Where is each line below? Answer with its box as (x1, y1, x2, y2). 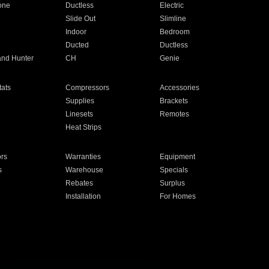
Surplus (160, 179, 186, 187)
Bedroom (160, 28, 190, 36)
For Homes (160, 192, 196, 201)
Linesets (65, 110, 93, 118)
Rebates (65, 179, 93, 187)
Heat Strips (65, 123, 101, 131)
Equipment (160, 153, 196, 161)
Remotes (160, 110, 190, 118)
